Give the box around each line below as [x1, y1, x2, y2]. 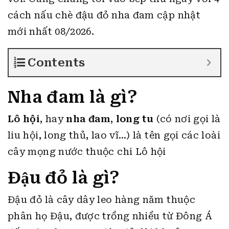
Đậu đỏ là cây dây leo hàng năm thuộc [8, 194, 195, 205]
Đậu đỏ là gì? [8, 168, 120, 188]
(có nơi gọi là [153, 113, 221, 124]
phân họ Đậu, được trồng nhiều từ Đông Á [8, 211, 213, 221]
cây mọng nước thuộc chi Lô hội [8, 146, 166, 157]
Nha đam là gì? [8, 87, 138, 107]
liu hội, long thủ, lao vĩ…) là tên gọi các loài [8, 130, 220, 141]
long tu [116, 113, 154, 124]
